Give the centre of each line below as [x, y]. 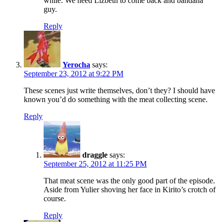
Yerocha [76, 64]
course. [55, 198]
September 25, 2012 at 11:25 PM [95, 164]
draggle [95, 155]
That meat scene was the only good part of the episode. [129, 180]
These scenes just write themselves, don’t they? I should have [119, 90]
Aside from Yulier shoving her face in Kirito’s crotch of [130, 189]
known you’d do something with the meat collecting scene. [116, 99]
